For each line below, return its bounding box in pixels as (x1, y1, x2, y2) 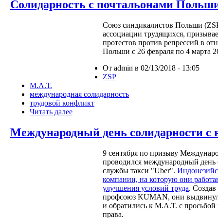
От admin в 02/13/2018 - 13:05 (103, 64, 200, 73)
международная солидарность (30, 90, 129, 99)
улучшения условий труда (103, 183, 189, 192)
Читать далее (30, 108, 73, 116)
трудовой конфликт (30, 99, 94, 108)
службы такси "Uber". (103, 166, 177, 175)
